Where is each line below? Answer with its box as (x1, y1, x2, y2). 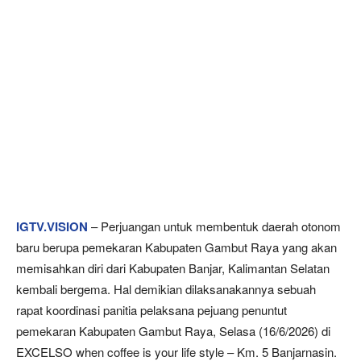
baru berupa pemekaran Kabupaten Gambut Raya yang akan (16, 239, 337, 255)
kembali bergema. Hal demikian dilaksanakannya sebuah (16, 280, 316, 297)
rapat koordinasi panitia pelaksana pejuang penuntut (16, 301, 287, 318)
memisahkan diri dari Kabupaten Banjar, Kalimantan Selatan (16, 259, 330, 276)
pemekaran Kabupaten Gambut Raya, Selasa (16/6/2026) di (16, 322, 330, 339)
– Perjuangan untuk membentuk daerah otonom (88, 218, 341, 234)
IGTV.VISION (16, 218, 88, 235)
